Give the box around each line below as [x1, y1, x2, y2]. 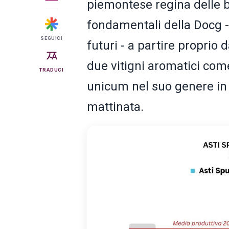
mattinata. [87, 99, 144, 114]
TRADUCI [39, 66, 64, 73]
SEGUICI [40, 35, 63, 41]
